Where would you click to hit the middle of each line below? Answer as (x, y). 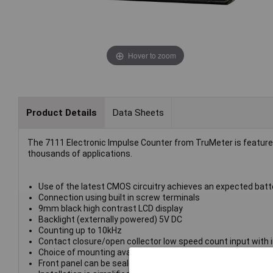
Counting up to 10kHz (80, 231)
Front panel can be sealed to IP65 (103, 264)
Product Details (61, 112)
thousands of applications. (80, 154)
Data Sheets (138, 112)
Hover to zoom (152, 55)
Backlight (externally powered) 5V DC (110, 220)
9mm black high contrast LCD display (110, 209)
